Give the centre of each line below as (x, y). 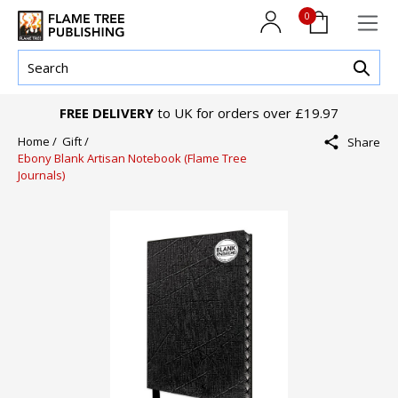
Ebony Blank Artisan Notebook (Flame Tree (132, 159)
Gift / (78, 142)
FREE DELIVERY (107, 113)
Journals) (41, 175)
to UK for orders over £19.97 (246, 113)
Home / (40, 142)
